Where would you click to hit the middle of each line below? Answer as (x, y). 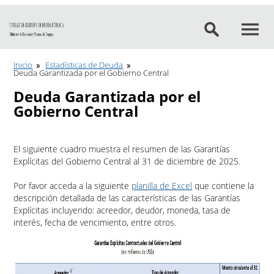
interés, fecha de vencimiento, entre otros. (95, 222)
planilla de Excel (162, 186)
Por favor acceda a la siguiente (73, 186)
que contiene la (223, 186)
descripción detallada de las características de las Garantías (127, 198)
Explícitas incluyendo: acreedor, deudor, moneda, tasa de (122, 210)
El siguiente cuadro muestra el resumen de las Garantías (122, 149)
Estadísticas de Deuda (84, 65)
